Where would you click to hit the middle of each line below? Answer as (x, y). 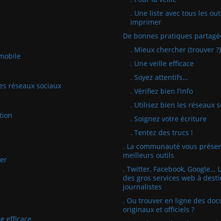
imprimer (146, 22)
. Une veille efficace (162, 63)
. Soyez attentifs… (159, 77)
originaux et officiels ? (159, 209)
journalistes (142, 187)
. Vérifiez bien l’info (162, 91)
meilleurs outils (148, 155)
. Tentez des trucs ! (162, 132)
